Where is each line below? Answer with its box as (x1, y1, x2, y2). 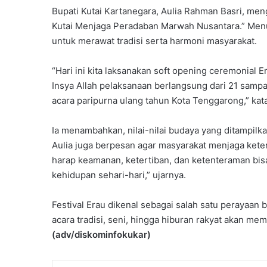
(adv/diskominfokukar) (52, 229, 151, 241)
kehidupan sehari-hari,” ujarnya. (52, 169, 186, 181)
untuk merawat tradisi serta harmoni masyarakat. (52, 35, 257, 47)
